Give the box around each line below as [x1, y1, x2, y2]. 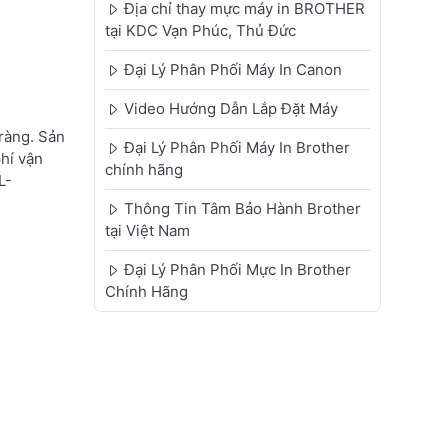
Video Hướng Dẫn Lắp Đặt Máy [123, 99, 338, 119]
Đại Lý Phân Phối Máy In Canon [123, 60, 342, 80]
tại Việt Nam [104, 221, 190, 241]
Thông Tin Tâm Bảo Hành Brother [123, 199, 361, 219]
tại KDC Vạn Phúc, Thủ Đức [104, 21, 296, 41]
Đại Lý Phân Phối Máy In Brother [123, 138, 350, 158]
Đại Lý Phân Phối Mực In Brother [123, 260, 351, 280]
